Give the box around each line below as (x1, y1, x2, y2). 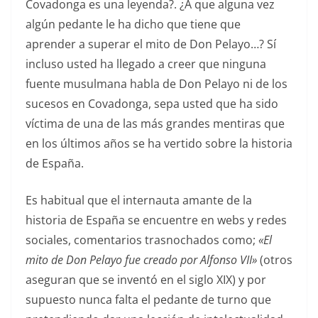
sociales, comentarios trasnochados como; (26, 232, 258, 248)
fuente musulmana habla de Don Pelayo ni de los (26, 76, 287, 92)
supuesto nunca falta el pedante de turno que (26, 292, 271, 308)
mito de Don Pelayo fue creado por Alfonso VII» (26, 252, 257, 268)
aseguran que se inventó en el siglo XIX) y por (26, 272, 266, 288)
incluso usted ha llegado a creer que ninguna (26, 56, 266, 72)
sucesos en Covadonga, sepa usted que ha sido (26, 96, 278, 112)
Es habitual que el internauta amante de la (26, 192, 252, 209)
